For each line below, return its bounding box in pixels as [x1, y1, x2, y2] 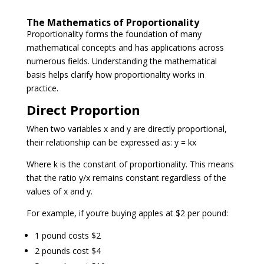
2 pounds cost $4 [34, 245, 101, 256]
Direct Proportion [26, 100, 140, 118]
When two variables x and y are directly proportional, [26, 123, 227, 134]
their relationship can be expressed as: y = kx [26, 136, 196, 148]
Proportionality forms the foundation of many [26, 28, 202, 39]
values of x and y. [26, 185, 93, 197]
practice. [26, 82, 58, 94]
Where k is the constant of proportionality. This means [26, 158, 234, 170]
